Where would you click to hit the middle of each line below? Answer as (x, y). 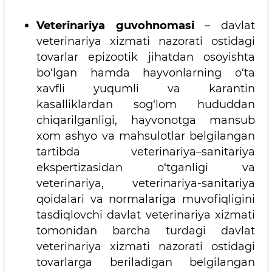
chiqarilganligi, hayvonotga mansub (146, 120)
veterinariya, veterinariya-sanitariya (146, 183)
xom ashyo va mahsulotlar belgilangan (146, 136)
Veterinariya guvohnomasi (115, 25)
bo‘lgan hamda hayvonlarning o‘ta (146, 73)
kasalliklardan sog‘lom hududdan (146, 104)
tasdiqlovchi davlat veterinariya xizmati (146, 215)
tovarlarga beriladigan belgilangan (146, 262)
